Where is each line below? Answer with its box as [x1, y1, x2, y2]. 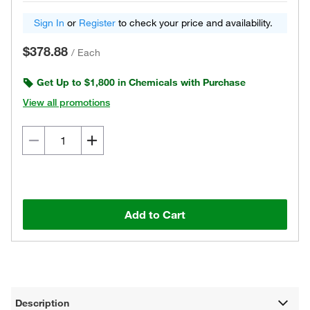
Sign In [34, 17, 64, 29]
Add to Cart [125, 208, 185, 221]
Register [79, 17, 116, 29]
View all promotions [23, 96, 110, 109]
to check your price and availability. [116, 17, 273, 29]
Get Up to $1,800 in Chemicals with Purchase [37, 76, 246, 89]
